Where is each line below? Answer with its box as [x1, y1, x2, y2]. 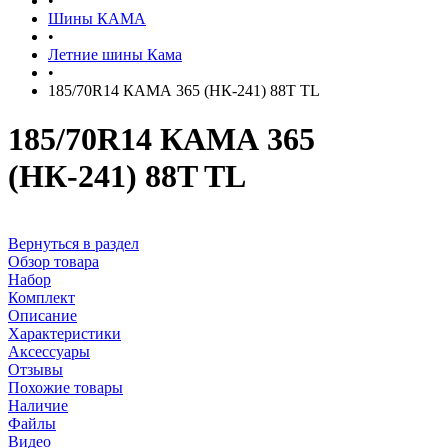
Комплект [8, 288, 75, 306]
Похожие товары [8, 378, 123, 396]
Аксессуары [8, 342, 90, 360]
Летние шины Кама [48, 46, 182, 63]
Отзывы [8, 360, 63, 378]
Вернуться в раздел [8, 234, 139, 252]
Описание [8, 306, 77, 324]
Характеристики [8, 324, 121, 342]
